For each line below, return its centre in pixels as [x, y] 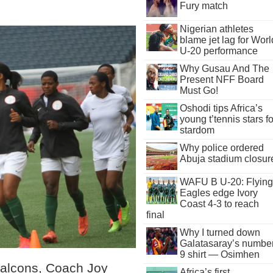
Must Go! [199, 90]
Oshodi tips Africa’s [221, 108]
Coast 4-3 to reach [219, 204]
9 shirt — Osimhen [219, 254]
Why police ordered [222, 148]
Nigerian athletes [216, 29]
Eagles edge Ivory [218, 193]
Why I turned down [220, 232]
